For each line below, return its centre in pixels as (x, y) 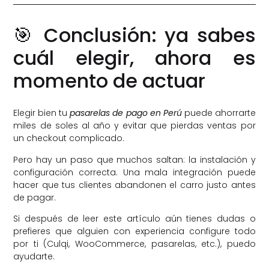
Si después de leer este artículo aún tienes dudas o (134, 219)
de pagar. (35, 197)
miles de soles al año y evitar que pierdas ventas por (134, 126)
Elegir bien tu (42, 113)
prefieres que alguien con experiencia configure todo (134, 231)
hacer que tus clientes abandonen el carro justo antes (134, 185)
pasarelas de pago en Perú (126, 113)
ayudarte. (34, 256)
